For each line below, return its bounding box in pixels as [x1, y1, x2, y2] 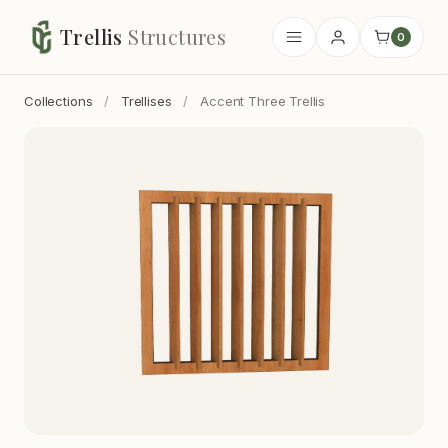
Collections [24, 93, 93, 109]
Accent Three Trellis [200, 93, 326, 109]
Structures [128, 23, 227, 50]
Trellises [120, 93, 172, 109]
